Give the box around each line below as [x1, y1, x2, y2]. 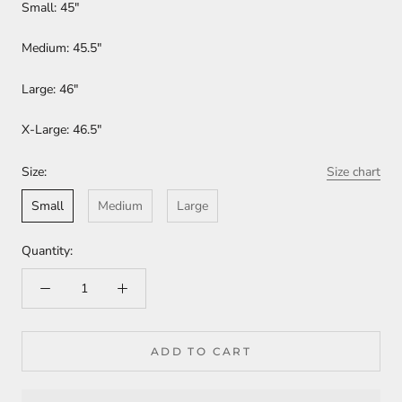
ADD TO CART [150, 345, 252, 359]
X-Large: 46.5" [22, 121, 101, 139]
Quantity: [22, 242, 73, 260]
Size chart [327, 163, 380, 181]
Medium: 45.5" [22, 39, 101, 57]
